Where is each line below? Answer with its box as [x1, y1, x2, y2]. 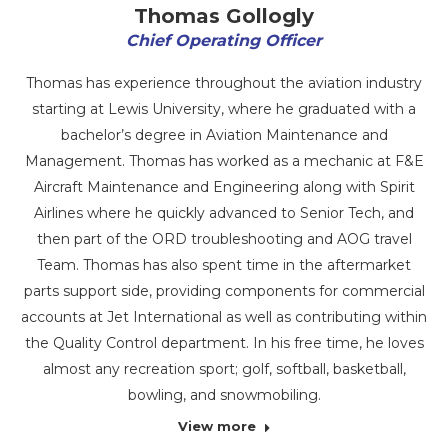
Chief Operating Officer [126, 31, 322, 50]
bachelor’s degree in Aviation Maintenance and [60, 126, 388, 144]
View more [177, 418, 256, 434]
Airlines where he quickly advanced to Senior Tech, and [34, 204, 414, 222]
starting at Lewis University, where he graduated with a [32, 100, 416, 118]
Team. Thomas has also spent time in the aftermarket [37, 256, 411, 274]
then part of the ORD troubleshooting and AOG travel [36, 230, 412, 248]
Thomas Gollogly [134, 4, 314, 28]
